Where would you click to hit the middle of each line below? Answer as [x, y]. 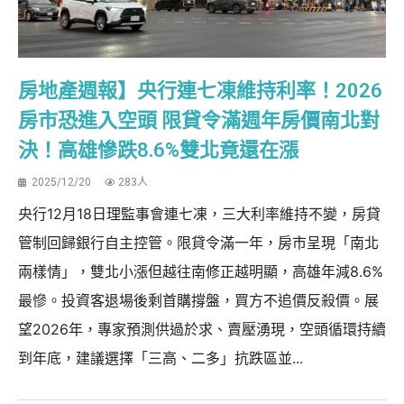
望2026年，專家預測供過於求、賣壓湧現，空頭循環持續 [202, 329]
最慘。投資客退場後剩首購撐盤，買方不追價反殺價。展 [198, 300]
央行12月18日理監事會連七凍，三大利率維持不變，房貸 [199, 213]
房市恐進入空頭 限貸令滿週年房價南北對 [199, 120]
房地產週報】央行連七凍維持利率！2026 [200, 90]
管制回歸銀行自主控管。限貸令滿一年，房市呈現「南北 [198, 242]
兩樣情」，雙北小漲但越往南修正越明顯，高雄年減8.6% [201, 271]
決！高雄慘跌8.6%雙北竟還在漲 [158, 150]
